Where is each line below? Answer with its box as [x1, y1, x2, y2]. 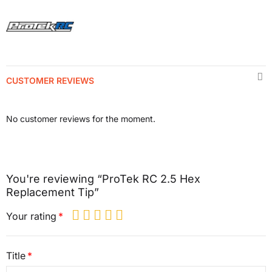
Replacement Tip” [6, 186, 99, 199]
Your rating [6, 209, 56, 222]
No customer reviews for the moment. [6, 114, 155, 124]
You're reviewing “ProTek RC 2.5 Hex [6, 172, 200, 186]
